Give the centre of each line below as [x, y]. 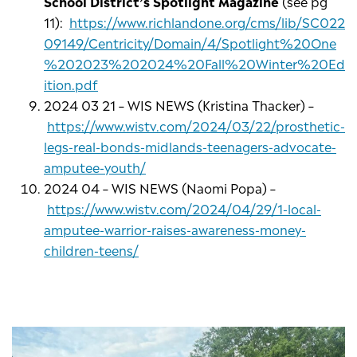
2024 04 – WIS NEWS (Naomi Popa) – [160, 188]
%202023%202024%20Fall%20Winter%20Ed [194, 63]
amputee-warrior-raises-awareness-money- [175, 229]
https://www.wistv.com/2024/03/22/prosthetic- [196, 126]
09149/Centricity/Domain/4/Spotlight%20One [190, 43]
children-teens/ [91, 250]
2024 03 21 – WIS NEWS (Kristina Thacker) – [179, 105]
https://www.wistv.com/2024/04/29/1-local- [184, 208]
